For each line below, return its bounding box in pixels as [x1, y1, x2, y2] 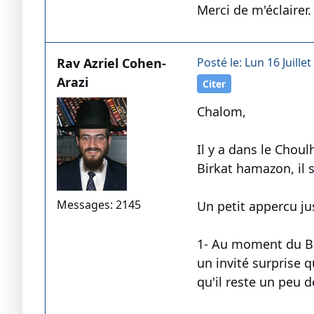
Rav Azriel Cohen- [57, 55, 166, 72]
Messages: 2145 [57, 197, 141, 213]
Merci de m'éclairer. [196, 1, 311, 19]
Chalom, [196, 103, 246, 121]
